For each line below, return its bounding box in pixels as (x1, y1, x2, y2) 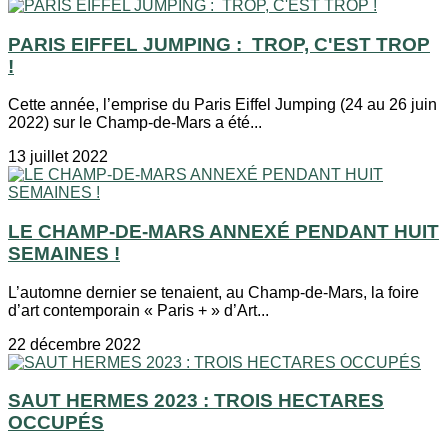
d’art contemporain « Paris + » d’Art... (8, 301, 269, 319)
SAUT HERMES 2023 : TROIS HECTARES (8, 390, 384, 412)
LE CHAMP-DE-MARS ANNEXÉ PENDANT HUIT (8, 221, 439, 243)
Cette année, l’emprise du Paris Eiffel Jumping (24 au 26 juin (8, 96, 437, 114)
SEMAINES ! (8, 243, 120, 265)
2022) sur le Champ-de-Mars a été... (8, 114, 262, 132)
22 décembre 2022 (8, 335, 141, 353)
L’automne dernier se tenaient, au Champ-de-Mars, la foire (8, 283, 419, 301)
